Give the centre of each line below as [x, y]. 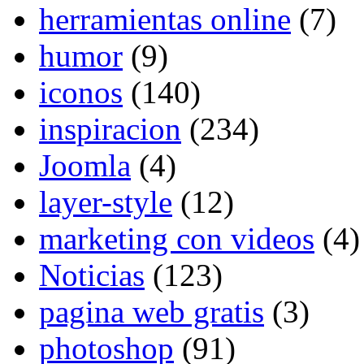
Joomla [85, 165]
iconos [81, 92]
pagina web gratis [152, 311]
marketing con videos [177, 238]
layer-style [106, 201]
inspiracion [110, 128]
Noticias [92, 275]
